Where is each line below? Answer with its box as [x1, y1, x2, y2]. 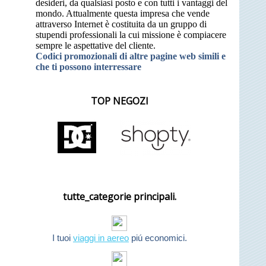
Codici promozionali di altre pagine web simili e [36, 50, 226, 61]
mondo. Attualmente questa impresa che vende [36, 8, 210, 18]
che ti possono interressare [36, 61, 141, 72]
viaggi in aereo [72, 233, 129, 243]
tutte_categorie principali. [63, 190, 177, 204]
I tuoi [52, 233, 73, 243]
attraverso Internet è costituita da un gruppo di [36, 18, 207, 29]
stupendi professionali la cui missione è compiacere [36, 29, 226, 40]
